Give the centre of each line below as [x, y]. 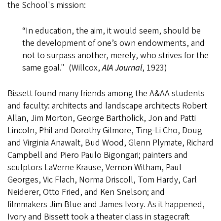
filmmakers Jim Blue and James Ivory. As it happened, [106, 204]
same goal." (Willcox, [62, 68]
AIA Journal [122, 68]
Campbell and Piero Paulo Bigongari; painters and [98, 155]
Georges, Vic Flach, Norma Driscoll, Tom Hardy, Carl [102, 180]
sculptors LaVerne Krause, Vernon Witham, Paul [94, 167]
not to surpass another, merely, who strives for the [115, 55]
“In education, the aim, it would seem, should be [111, 31]
